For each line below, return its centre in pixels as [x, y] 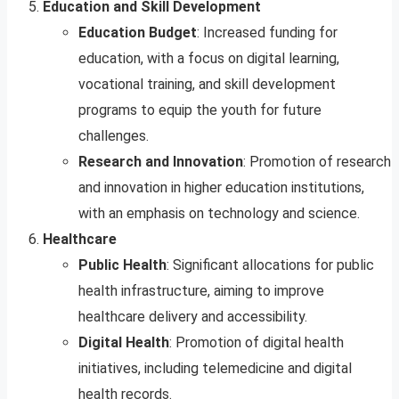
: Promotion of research [317, 162]
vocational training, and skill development [207, 85]
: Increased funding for [267, 33]
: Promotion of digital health [256, 343]
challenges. [114, 136]
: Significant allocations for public [270, 265]
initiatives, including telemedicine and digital [215, 369]
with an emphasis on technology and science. [219, 214]
